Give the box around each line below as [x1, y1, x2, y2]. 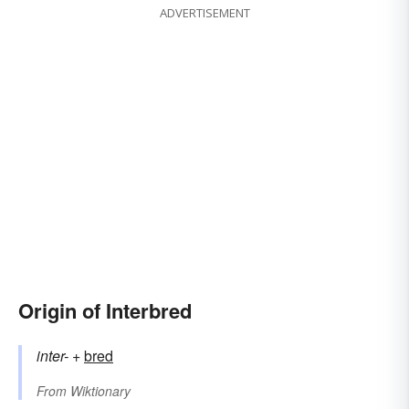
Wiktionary [70, 382, 131, 401]
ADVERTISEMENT [159, 5, 250, 22]
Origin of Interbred [18, 296, 192, 326]
